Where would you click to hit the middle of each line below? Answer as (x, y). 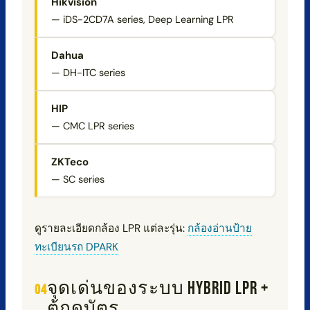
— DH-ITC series (88, 72)
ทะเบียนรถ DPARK (76, 247)
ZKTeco (70, 162)
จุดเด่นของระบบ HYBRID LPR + (158, 288)
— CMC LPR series (92, 126)
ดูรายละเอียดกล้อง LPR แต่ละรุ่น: (111, 228)
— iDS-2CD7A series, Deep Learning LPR (142, 19)
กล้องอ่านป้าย (219, 228)
